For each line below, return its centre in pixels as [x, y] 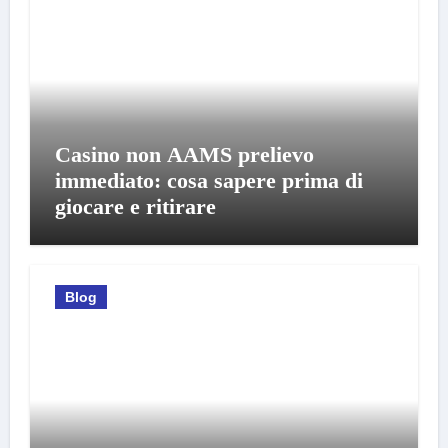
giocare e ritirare [135, 206]
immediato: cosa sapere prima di [208, 180]
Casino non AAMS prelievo [184, 154]
